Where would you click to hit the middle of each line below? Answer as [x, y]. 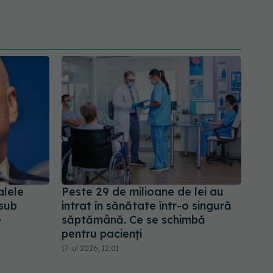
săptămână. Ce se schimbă [133, 220]
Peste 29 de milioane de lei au [143, 192]
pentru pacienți [102, 234]
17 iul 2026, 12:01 [90, 249]
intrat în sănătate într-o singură [147, 206]
